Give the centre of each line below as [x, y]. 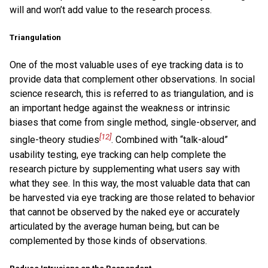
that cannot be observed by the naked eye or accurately [125, 212]
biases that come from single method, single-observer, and [133, 123]
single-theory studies [54, 140]
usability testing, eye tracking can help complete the [118, 154]
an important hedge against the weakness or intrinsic [120, 108]
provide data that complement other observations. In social [132, 80]
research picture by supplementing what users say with [125, 169]
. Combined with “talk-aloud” [170, 140]
